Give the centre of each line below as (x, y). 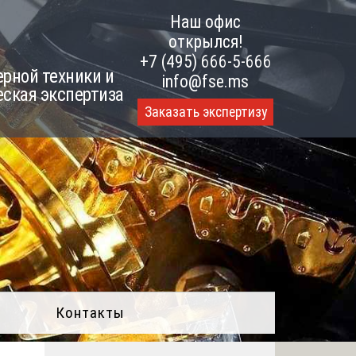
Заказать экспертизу (205, 112)
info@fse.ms (206, 81)
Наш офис (206, 22)
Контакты (90, 312)
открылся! (205, 42)
